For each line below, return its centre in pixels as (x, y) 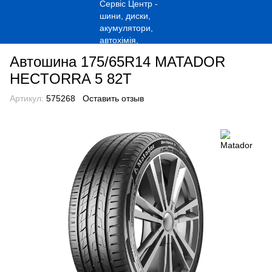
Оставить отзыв (113, 98)
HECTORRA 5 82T (71, 79)
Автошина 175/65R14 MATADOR (117, 62)
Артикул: (27, 98)
